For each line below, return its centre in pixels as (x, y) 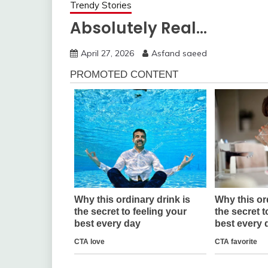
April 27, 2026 (107, 53)
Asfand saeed (179, 53)
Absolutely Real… (138, 28)
